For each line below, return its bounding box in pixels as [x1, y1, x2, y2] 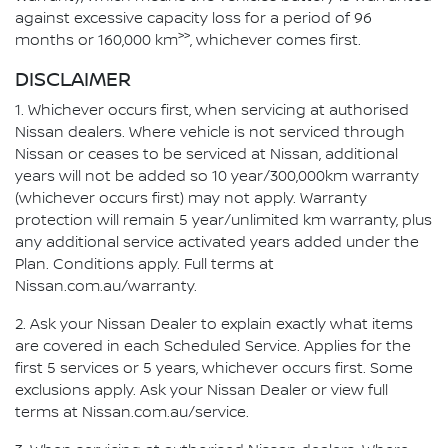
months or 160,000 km [15, 31, 178, 50]
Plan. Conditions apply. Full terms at [15, 255, 274, 274]
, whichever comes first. [190, 31, 361, 50]
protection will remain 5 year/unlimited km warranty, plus [15, 211, 432, 230]
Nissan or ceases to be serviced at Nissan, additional [15, 145, 398, 164]
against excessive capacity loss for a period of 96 [15, 9, 372, 28]
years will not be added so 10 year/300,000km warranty [15, 167, 419, 186]
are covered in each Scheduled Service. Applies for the [15, 337, 411, 356]
